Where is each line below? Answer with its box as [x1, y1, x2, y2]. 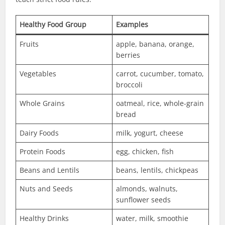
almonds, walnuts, [116, 184, 178, 194]
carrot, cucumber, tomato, [116, 69, 204, 79]
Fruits [20, 39, 39, 49]
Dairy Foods [20, 128, 59, 138]
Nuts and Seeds [20, 184, 73, 194]
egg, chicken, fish [116, 147, 174, 157]
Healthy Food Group [20, 20, 87, 30]
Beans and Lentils [20, 165, 80, 175]
